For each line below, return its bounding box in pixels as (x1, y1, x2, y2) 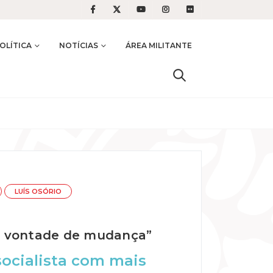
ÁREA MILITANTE (126, 41, 192, 50)
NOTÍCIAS (59, 41, 98, 50)
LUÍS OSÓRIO (14, 188, 62, 196)
